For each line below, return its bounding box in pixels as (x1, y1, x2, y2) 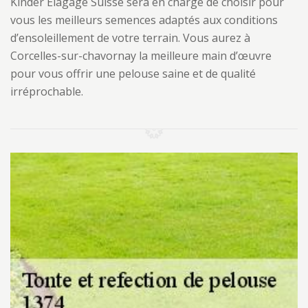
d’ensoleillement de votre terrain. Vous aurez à (10, 30, 250, 45)
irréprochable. (10, 84, 83, 99)
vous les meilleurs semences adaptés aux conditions (10, 12, 278, 27)
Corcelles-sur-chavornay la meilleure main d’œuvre (10, 48, 272, 63)
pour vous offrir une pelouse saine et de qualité (10, 66, 256, 81)
